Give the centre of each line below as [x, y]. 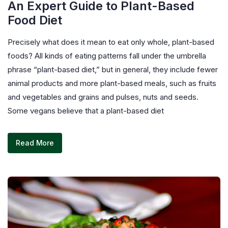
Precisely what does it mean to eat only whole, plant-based [111, 42]
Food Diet [35, 20]
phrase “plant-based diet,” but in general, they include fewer [113, 69]
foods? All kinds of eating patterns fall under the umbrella [107, 55]
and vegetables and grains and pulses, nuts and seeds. [105, 97]
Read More [35, 143]
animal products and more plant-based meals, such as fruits [112, 83]
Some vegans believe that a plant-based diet [86, 110]
